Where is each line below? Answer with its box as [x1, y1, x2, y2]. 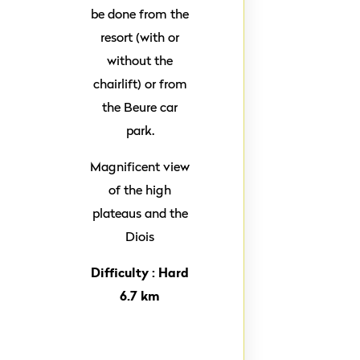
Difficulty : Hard [91, 263, 190, 282]
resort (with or [100, 28, 180, 46]
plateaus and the [92, 204, 188, 222]
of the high [108, 181, 172, 198]
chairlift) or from [92, 75, 187, 92]
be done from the [91, 5, 190, 22]
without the [107, 51, 174, 69]
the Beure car [102, 98, 178, 116]
